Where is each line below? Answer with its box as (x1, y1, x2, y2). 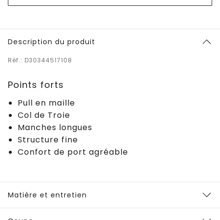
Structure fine (18, 134, 78, 145)
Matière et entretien (8, 190, 87, 200)
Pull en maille (18, 97, 75, 109)
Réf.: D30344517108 (8, 55, 72, 64)
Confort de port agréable (18, 146, 128, 158)
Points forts (8, 78, 64, 91)
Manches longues (18, 121, 92, 133)
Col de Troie (18, 109, 70, 121)
